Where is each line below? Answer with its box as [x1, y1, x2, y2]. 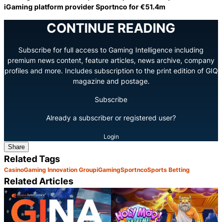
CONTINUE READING [47, 20, 175, 36]
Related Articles [4, 175, 73, 186]
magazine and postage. [72, 76, 150, 85]
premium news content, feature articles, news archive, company [7, 55, 215, 64]
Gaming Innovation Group [24, 166, 97, 173]
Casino [4, 166, 24, 173]
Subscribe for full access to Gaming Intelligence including [18, 45, 204, 54]
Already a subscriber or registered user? [46, 113, 176, 122]
